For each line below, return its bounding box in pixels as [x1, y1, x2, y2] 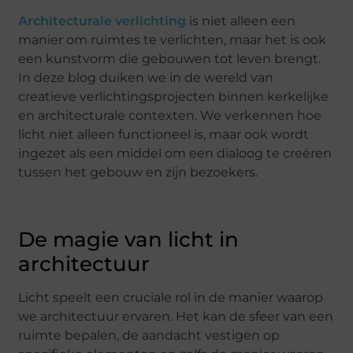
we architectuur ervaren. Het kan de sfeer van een [18, 309, 334, 325]
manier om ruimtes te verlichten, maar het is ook [18, 32, 327, 48]
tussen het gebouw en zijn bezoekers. [18, 165, 258, 180]
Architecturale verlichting [18, 13, 187, 29]
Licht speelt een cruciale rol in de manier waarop [18, 290, 324, 306]
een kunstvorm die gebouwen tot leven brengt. [18, 51, 321, 67]
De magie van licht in [18, 227, 240, 253]
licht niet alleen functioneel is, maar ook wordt [18, 127, 310, 143]
